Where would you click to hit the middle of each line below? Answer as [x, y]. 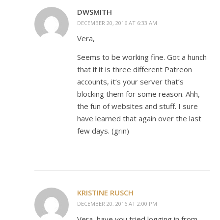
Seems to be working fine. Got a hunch [142, 57]
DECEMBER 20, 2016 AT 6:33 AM [117, 23]
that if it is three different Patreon [135, 69]
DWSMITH [95, 12]
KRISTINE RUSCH [105, 192]
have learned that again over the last [139, 118]
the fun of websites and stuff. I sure [137, 106]
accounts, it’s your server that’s [130, 82]
